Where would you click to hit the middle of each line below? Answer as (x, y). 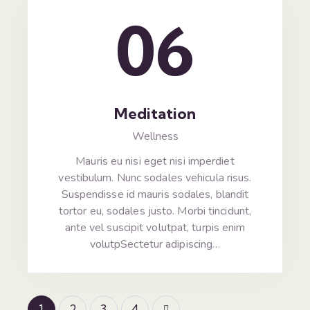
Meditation (155, 113)
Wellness (155, 136)
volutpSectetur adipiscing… (155, 245)
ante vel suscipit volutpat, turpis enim (155, 228)
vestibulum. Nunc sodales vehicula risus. (155, 178)
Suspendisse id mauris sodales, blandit (155, 195)
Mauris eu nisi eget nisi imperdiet (155, 162)
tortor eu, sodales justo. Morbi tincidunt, (155, 211)
